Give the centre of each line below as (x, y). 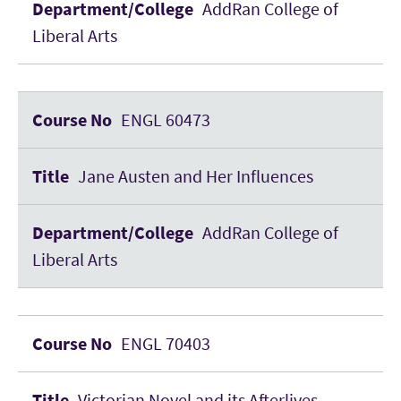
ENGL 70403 (166, 343)
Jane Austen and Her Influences (196, 176)
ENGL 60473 (166, 119)
